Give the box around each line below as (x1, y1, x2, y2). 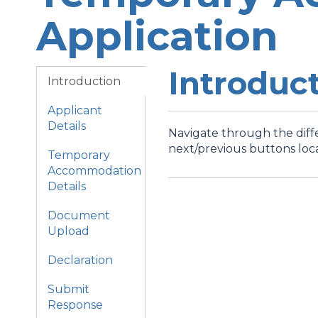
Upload (48, 224, 89, 238)
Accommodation (48, 164, 141, 177)
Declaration (48, 253, 113, 267)
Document (48, 209, 110, 222)
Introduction (48, 75, 121, 88)
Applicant (48, 104, 102, 117)
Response (48, 298, 103, 312)
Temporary (48, 148, 110, 162)
